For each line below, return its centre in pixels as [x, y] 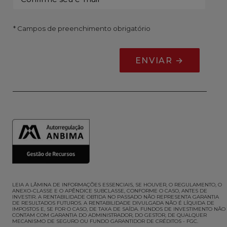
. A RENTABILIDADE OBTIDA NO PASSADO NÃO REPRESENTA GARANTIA [127, 197]
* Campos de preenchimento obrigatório [82, 28]
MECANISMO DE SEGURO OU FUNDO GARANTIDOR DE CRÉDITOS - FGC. [105, 221]
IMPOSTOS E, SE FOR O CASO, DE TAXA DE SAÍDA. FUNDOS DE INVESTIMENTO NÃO [119, 209]
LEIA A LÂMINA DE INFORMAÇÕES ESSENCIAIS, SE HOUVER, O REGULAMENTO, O [117, 185]
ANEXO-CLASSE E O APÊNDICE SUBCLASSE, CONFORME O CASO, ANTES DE [110, 191]
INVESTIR [24, 197]
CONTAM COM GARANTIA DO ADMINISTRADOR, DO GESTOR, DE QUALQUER [109, 215]
